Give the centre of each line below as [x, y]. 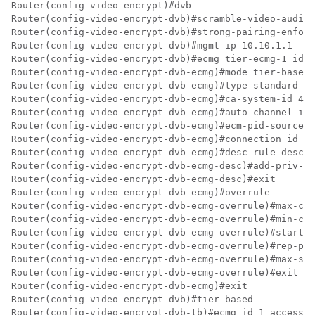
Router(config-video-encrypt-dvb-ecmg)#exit [129, 286]
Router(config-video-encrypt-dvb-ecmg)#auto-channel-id [160, 112]
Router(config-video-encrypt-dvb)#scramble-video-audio [160, 19]
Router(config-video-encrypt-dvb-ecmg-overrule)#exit [155, 273]
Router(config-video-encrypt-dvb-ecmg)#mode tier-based [160, 72]
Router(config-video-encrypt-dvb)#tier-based [132, 300]
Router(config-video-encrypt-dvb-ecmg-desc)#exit [143, 179]
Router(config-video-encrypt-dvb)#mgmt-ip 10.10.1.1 [152, 46]
